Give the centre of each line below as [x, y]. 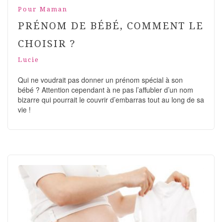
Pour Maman [43, 9]
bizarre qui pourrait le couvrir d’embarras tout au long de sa [111, 99]
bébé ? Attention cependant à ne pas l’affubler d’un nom [106, 89]
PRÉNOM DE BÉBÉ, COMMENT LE [111, 26]
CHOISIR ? [47, 43]
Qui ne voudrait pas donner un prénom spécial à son [100, 80]
